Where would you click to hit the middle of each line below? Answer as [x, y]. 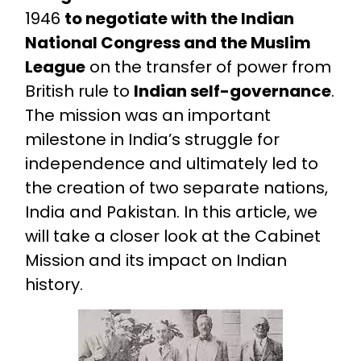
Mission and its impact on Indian [156, 260]
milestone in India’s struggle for [152, 139]
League [55, 66]
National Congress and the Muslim [168, 42]
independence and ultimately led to [171, 163]
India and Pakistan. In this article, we [171, 212]
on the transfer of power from [208, 66]
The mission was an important [147, 115]
